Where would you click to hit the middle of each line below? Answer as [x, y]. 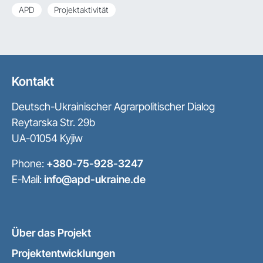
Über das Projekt [51, 233]
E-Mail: [28, 179]
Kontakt [33, 81]
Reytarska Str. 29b [53, 122]
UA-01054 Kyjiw [47, 138]
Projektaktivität [82, 10]
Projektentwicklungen [63, 253]
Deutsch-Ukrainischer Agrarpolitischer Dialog [113, 107]
